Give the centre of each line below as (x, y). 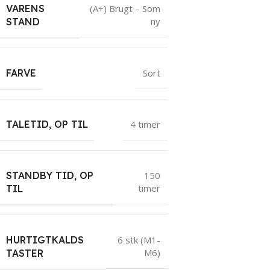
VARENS (25, 8)
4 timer (145, 124)
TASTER (25, 253)
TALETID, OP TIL (47, 124)
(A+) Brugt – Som (125, 9)
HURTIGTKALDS (45, 240)
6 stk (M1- (139, 240)
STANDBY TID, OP (50, 175)
